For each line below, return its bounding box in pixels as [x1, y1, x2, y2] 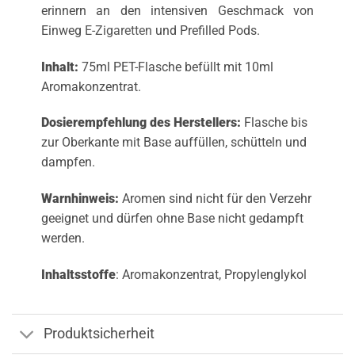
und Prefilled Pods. [151, 22, 260, 38]
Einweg [40, 22, 85, 38]
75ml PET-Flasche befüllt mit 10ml [78, 59, 273, 74]
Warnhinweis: [40, 191, 119, 207]
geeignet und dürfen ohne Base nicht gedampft [40, 211, 303, 227]
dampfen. [40, 155, 95, 170]
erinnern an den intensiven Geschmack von [40, 2, 315, 18]
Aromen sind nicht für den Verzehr [118, 191, 311, 207]
